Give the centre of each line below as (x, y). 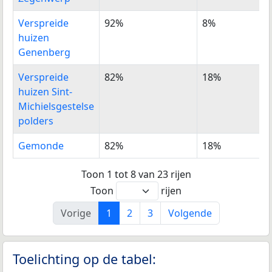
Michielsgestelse (56, 107)
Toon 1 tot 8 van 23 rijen (136, 174)
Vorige (76, 213)
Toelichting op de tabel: (84, 259)
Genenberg (44, 53)
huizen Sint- (45, 92)
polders (36, 121)
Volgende (190, 213)
